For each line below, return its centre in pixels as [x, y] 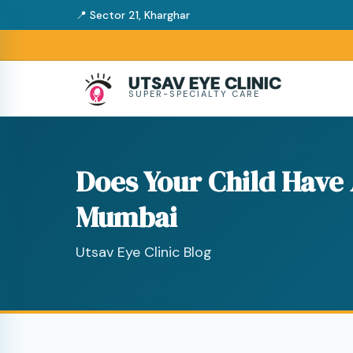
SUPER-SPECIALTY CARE [194, 94]
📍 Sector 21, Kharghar [133, 15]
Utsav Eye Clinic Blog [144, 252]
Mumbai [126, 217]
